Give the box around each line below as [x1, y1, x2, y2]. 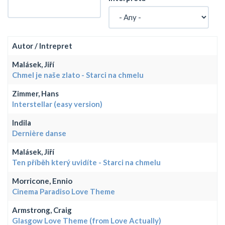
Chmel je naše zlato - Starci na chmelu [12, 70, 144, 79]
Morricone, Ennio [12, 176, 72, 185]
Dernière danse [12, 128, 66, 138]
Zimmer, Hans [12, 88, 59, 98]
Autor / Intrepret [12, 41, 72, 50]
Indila [12, 118, 31, 127]
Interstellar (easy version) [12, 99, 102, 108]
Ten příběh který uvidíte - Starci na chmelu [12, 157, 161, 167]
